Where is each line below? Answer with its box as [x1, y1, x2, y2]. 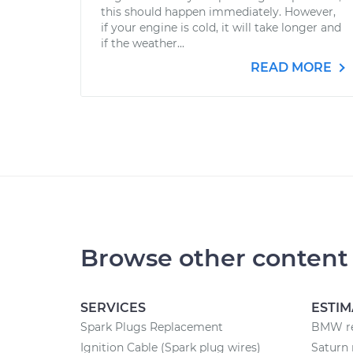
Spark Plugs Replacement [80, 320, 223, 334]
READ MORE [251, 60, 335, 75]
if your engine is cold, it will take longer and [101, 20, 341, 35]
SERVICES [80, 300, 146, 315]
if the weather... [101, 36, 184, 50]
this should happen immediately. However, [101, 5, 336, 19]
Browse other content [80, 243, 348, 273]
